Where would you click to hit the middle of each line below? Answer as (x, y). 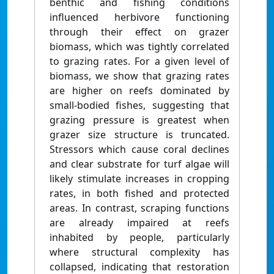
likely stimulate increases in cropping (139, 179)
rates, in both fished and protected (139, 194)
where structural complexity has (139, 252)
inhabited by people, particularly (139, 238)
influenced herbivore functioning (139, 17)
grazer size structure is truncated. (139, 135)
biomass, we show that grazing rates (139, 76)
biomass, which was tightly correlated (139, 47)
